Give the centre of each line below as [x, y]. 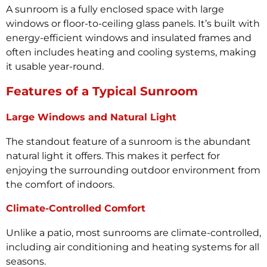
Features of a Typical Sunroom [102, 91]
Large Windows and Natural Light [91, 117]
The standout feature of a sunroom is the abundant [128, 142]
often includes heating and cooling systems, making [131, 52]
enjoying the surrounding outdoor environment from [133, 170]
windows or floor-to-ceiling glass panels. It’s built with [133, 23]
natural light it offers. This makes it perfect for [113, 156]
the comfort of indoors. [60, 185]
